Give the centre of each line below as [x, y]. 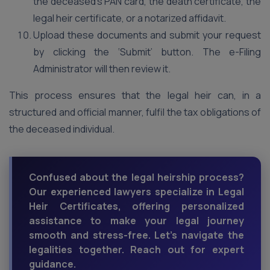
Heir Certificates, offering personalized [137, 206]
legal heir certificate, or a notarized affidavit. [130, 18]
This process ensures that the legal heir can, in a [135, 95]
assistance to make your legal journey [137, 221]
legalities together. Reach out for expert [137, 250]
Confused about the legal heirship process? [137, 177]
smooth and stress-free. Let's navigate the [137, 235]
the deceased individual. [62, 129]
